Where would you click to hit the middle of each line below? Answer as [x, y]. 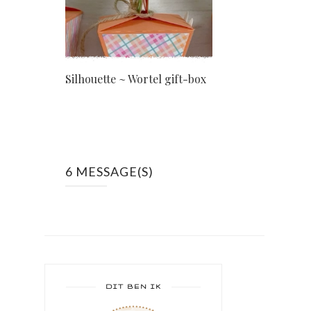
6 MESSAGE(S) [109, 171]
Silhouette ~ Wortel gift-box [136, 79]
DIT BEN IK [133, 286]
